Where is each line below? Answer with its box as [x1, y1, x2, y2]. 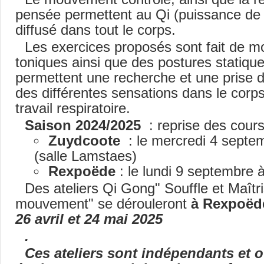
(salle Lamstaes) [34, 148, 137, 164]
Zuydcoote [48, 133, 124, 148]
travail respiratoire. [15, 101, 130, 116]
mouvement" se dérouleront [15, 196, 191, 212]
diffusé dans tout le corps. [15, 22, 176, 38]
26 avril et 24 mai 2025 [15, 212, 163, 227]
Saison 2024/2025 [25, 118, 145, 133]
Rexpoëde [48, 164, 115, 179]
